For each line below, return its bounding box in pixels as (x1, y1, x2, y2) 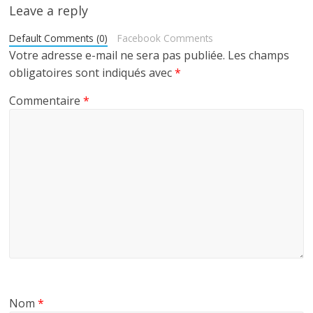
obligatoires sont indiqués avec (9, 65, 175, 81)
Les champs (228, 48, 290, 64)
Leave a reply (9, 2, 89, 20)
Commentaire (9, 93, 84, 109)
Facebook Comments (117, 31, 214, 45)
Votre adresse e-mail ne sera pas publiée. (9, 48, 226, 64)
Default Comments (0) (9, 31, 108, 45)
